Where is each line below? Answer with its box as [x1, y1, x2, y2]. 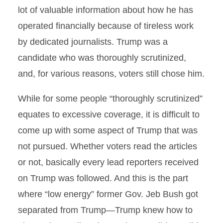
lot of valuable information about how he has [18, 5, 193, 15]
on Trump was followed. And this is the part [18, 173, 188, 183]
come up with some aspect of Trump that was [18, 125, 198, 135]
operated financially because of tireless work [18, 21, 194, 31]
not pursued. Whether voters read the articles [18, 141, 197, 151]
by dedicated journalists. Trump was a [18, 37, 168, 47]
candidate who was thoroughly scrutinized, [18, 53, 186, 63]
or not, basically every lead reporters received [18, 157, 199, 167]
